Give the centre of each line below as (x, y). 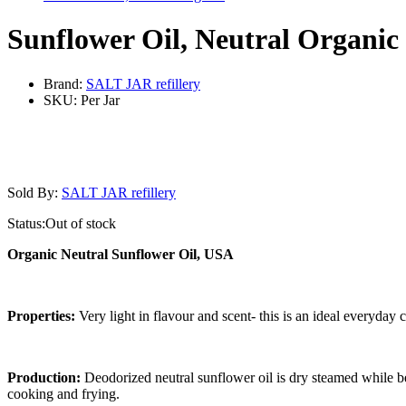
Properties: (41, 315)
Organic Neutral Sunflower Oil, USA (121, 254)
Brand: (65, 83)
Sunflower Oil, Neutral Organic (203, 39)
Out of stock (81, 223)
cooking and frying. (63, 393)
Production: (46, 377)
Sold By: (34, 192)
